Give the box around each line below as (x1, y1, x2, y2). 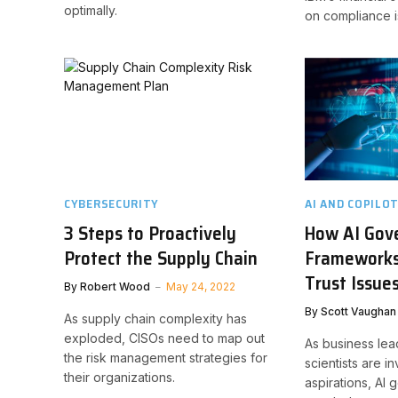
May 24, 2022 (166, 279, 235, 293)
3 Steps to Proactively (64, 218, 236, 248)
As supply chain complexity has (64, 310, 247, 326)
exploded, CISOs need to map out (64, 330, 265, 346)
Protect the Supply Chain (64, 243, 258, 273)
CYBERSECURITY (64, 193, 160, 213)
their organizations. (64, 369, 175, 385)
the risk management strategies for (64, 349, 267, 365)
